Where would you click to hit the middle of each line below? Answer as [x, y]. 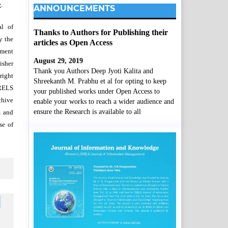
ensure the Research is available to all [87, 112]
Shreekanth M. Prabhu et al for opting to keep [100, 81]
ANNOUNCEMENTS [74, 8]
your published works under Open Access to [97, 92]
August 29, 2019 [58, 61]
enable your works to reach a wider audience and [104, 102]
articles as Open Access [73, 43]
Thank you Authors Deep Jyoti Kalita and [93, 71]
